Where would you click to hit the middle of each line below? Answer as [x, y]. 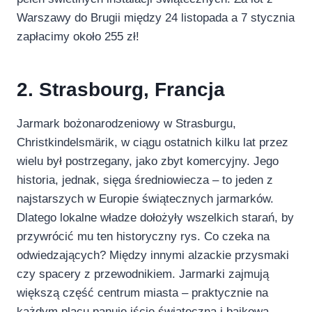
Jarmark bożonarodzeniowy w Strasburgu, [126, 123]
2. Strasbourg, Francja [121, 89]
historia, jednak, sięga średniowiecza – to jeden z [145, 180]
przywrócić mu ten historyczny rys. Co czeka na [143, 236]
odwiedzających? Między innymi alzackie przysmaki [153, 255]
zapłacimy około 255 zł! [78, 36]
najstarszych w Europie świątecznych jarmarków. [145, 198]
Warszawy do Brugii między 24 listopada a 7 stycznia [156, 17]
